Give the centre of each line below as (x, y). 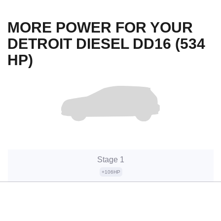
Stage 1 (111, 159)
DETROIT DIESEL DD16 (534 (106, 43)
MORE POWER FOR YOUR (100, 27)
